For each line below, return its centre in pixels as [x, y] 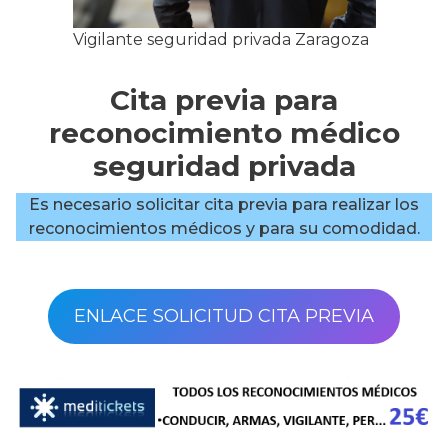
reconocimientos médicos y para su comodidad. [224, 228]
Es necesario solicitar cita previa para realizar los [224, 204]
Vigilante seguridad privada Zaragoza [220, 39]
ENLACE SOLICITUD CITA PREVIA [224, 316]
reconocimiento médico [224, 133]
